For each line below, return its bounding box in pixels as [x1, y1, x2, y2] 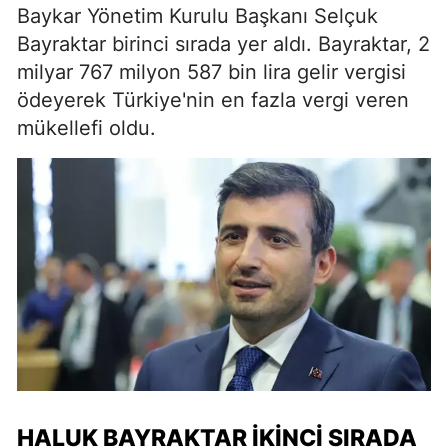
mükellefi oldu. [17, 116, 156, 141]
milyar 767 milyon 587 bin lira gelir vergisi [17, 60, 406, 85]
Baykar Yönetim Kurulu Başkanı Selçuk [17, 4, 378, 29]
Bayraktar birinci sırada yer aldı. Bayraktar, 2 [17, 32, 430, 57]
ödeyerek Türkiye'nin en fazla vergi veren [17, 88, 409, 113]
